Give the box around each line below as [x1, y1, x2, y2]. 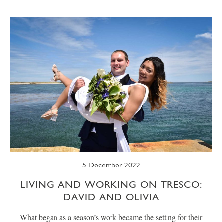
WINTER [65, 26, 99, 36]
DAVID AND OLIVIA [63, 191, 159, 203]
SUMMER [21, 1, 55, 11]
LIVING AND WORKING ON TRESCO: [20, 178, 202, 190]
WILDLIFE [118, 26, 157, 36]
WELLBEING [153, 1, 201, 11]
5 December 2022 [82, 160, 140, 169]
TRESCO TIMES [75, 1, 133, 11]
